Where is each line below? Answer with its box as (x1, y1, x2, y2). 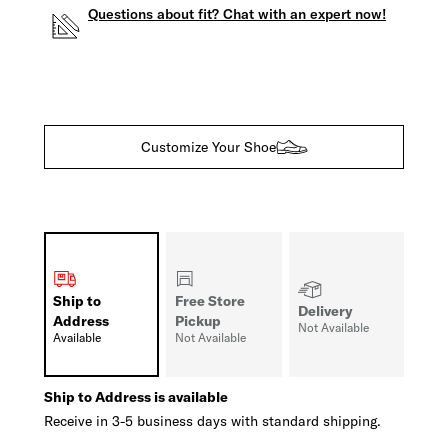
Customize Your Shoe (140, 138, 276, 157)
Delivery (297, 302, 353, 321)
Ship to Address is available (44, 388, 228, 407)
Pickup (175, 312, 222, 331)
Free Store (175, 292, 246, 311)
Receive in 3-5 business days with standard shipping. (44, 412, 381, 431)
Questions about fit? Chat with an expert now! (88, 5, 386, 24)
